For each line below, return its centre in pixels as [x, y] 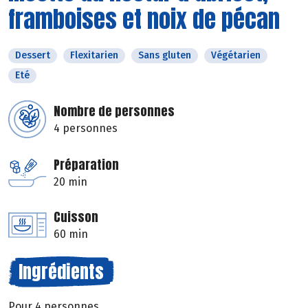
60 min [71, 234]
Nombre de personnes [114, 111]
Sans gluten [165, 56]
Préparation [86, 165]
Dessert [33, 56]
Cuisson [76, 217]
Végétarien [236, 56]
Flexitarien [94, 56]
